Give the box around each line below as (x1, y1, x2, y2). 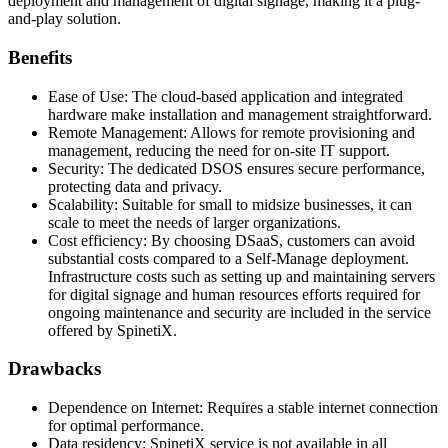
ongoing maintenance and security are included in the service (48, 303, 431, 321)
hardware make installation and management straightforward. (48, 105, 432, 123)
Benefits (8, 47, 72, 69)
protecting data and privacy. (48, 177, 222, 195)
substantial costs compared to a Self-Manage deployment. (48, 249, 409, 267)
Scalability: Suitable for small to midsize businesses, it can (48, 195, 412, 213)
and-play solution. (8, 10, 121, 28)
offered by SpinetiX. (48, 321, 177, 339)
